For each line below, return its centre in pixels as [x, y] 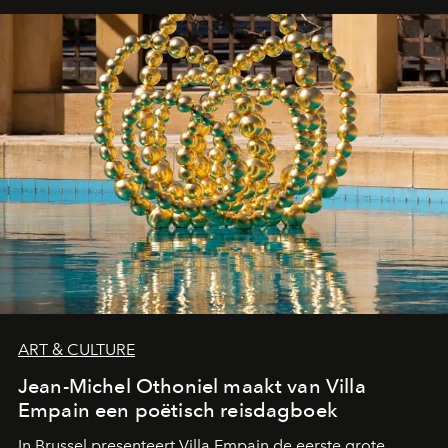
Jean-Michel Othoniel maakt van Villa [192, 386]
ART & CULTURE [76, 350]
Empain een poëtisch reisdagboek [178, 410]
